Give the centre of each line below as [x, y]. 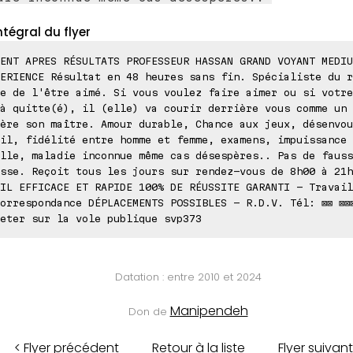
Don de [149, 312]
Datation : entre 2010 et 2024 [188, 277]
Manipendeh [209, 311]
